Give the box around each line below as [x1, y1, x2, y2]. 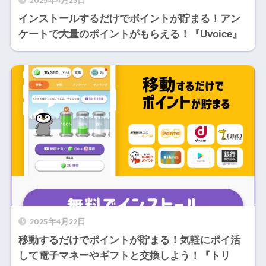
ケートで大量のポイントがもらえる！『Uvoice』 [18, 28, 242, 40]
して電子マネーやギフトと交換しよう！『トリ [18, 250, 230, 262]
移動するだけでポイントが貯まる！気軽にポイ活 [18, 235, 240, 246]
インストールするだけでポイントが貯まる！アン [18, 12, 240, 24]
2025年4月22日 [29, 216, 85, 227]
